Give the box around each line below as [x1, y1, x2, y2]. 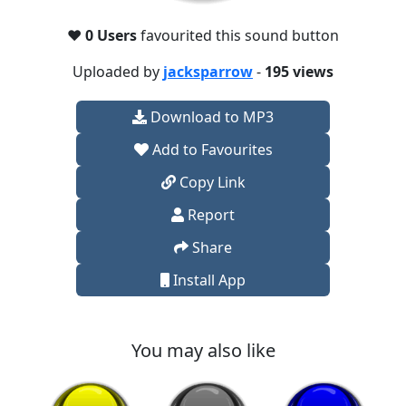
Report [184, 205, 235, 225]
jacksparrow [163, 62, 253, 82]
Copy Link [175, 172, 246, 192]
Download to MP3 [147, 107, 274, 127]
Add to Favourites [148, 140, 273, 159]
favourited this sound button [140, 25, 339, 45]
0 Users [85, 25, 140, 45]
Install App [169, 270, 246, 290]
